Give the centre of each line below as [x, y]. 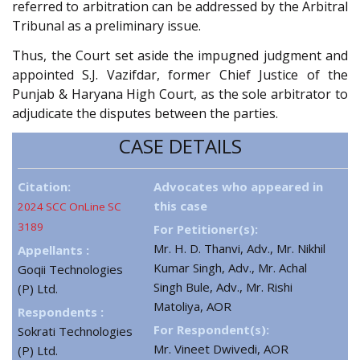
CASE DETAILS [180, 146]
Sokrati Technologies [75, 331]
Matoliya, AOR [192, 307]
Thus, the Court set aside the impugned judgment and [180, 55]
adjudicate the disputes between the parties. [145, 113]
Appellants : [53, 250]
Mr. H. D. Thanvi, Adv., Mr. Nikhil [239, 249]
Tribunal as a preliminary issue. [106, 26]
